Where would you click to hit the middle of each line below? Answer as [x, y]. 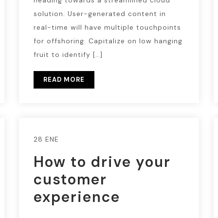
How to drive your [102, 162]
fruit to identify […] [68, 54]
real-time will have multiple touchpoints [107, 27]
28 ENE [46, 139]
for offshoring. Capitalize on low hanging [108, 41]
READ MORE [64, 80]
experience [77, 197]
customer [70, 179]
